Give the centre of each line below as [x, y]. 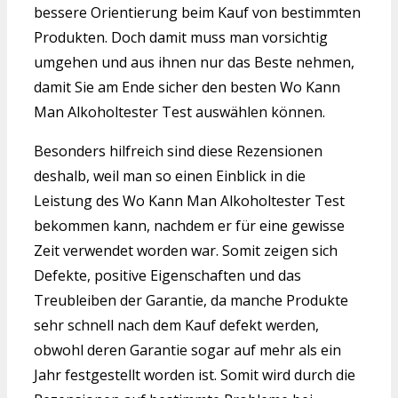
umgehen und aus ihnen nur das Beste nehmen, [194, 63]
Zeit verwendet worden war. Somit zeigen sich [186, 251]
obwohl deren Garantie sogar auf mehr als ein [187, 350]
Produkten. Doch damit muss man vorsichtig [181, 38]
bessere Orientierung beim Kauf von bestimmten [197, 13]
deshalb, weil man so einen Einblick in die [170, 176]
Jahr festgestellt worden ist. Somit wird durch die [195, 375]
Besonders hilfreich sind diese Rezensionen [178, 151]
